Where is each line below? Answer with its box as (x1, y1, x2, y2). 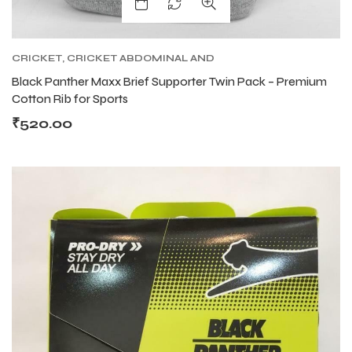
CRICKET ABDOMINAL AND (67, 52, 214, 64)
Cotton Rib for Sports (12, 91, 128, 106)
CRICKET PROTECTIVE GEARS (86, 66, 251, 78)
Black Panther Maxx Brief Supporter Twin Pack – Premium (12, 74, 327, 89)
